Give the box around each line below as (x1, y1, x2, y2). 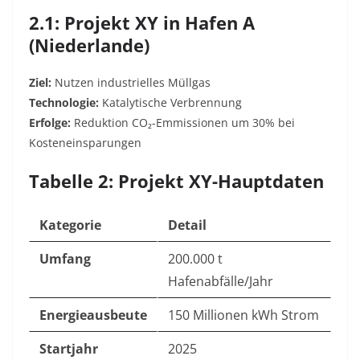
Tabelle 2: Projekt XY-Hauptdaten (29, 169, 324, 194)
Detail (168, 216, 207, 235)
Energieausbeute (39, 306, 147, 325)
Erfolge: (29, 115, 71, 131)
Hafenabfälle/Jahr (168, 272, 273, 291)
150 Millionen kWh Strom (168, 306, 319, 325)
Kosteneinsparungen (29, 135, 141, 151)
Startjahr (39, 340, 98, 358)
